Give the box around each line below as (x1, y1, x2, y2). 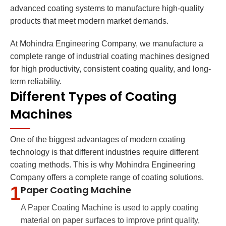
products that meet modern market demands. (10, 17, 168, 26)
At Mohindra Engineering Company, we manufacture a (10, 39, 203, 48)
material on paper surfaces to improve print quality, (21, 216, 200, 225)
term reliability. (10, 77, 62, 86)
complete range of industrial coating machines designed (10, 52, 209, 61)
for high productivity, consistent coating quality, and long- (10, 65, 211, 74)
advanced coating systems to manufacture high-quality (10, 4, 204, 13)
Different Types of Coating (10, 88, 177, 106)
